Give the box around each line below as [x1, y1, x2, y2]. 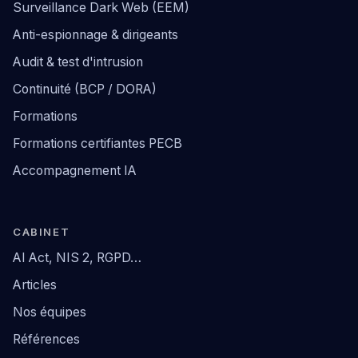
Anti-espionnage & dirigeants [13, 27, 178, 43]
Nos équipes [13, 304, 86, 320]
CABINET [13, 225, 70, 239]
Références [13, 332, 80, 348]
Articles [13, 277, 57, 293]
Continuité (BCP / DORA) [13, 82, 157, 97]
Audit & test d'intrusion [13, 54, 143, 70]
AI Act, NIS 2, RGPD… [13, 250, 141, 266]
